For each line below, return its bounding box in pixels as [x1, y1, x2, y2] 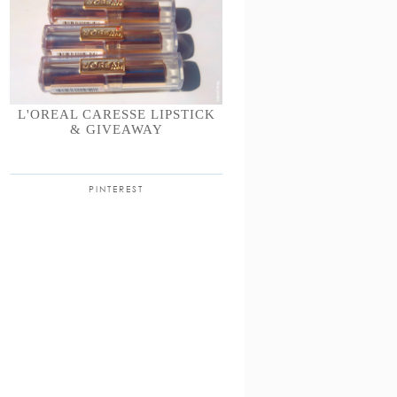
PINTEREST [89, 183, 144, 195]
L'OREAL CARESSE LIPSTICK [17, 107, 215, 122]
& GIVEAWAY [69, 122, 163, 137]
